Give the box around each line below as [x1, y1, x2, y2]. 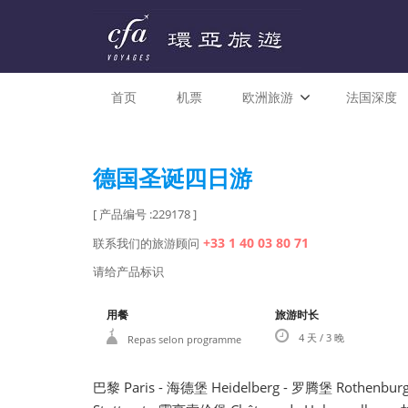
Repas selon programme [125, 332, 241, 346]
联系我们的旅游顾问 [93, 236, 199, 251]
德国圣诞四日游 [93, 166, 252, 192]
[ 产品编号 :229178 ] [93, 207, 197, 222]
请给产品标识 [93, 264, 164, 280]
